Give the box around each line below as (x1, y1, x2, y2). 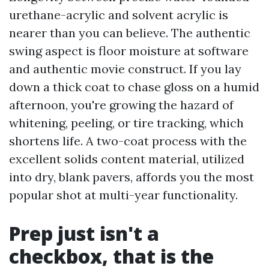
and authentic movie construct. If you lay (9, 61, 241, 76)
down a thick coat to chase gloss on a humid (9, 79, 259, 94)
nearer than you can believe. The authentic (9, 25, 250, 40)
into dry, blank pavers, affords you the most (9, 169, 254, 184)
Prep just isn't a (9, 220, 159, 246)
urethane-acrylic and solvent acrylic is (9, 7, 228, 22)
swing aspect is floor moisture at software (9, 43, 249, 58)
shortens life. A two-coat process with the (9, 133, 247, 148)
